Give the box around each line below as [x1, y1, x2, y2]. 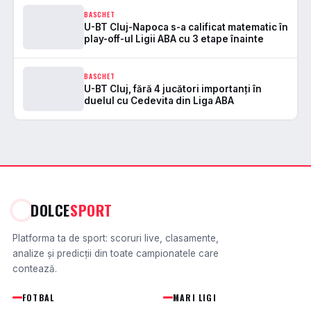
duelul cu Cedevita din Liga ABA [84, 94, 234, 106]
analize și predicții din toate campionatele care [12, 248, 219, 259]
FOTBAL [22, 292, 55, 303]
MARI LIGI [173, 292, 217, 303]
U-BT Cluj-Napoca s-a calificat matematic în [84, 21, 288, 33]
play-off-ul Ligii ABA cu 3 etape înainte [84, 33, 264, 44]
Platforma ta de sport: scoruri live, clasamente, [12, 233, 219, 244]
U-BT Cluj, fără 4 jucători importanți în [84, 83, 262, 94]
